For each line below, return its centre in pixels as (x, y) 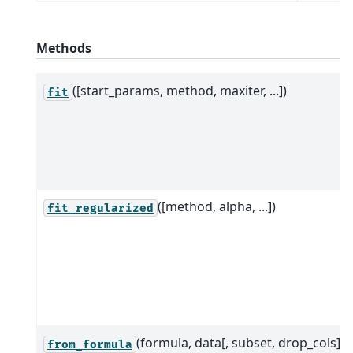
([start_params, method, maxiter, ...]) (180, 91)
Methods (64, 48)
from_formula (90, 344)
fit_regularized (100, 208)
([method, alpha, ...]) (217, 207)
